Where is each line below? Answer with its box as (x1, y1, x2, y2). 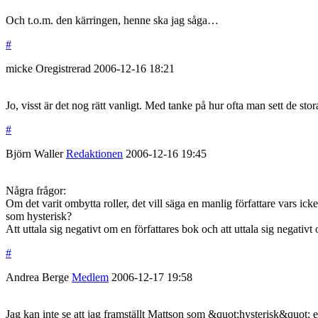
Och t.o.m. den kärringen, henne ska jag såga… (6, 14, 219, 27)
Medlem (72, 271, 109, 284)
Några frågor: (6, 185, 66, 197)
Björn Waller (6, 148, 63, 160)
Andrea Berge (6, 271, 69, 284)
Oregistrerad (35, 62, 94, 75)
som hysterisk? (6, 210, 72, 223)
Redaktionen (66, 148, 123, 160)
